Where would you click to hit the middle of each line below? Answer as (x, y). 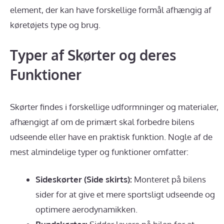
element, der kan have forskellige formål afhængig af (111, 10)
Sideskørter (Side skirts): (84, 179)
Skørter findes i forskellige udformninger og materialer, (114, 106)
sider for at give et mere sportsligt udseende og (125, 194)
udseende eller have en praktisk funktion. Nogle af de (111, 136)
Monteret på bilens (169, 179)
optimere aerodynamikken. (86, 209)
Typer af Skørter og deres (93, 55)
